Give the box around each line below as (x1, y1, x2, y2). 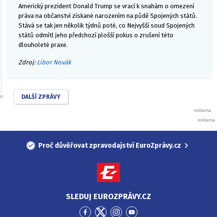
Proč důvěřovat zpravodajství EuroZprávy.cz (38, 141, 182, 150)
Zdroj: (18, 58, 37, 66)
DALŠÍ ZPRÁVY (21, 93, 61, 100)
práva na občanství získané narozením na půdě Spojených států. (18, 12, 197, 19)
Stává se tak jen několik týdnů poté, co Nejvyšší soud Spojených (18, 21, 195, 29)
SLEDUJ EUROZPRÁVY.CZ (66, 191, 151, 201)
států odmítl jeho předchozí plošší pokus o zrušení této (18, 31, 173, 39)
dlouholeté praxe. (18, 41, 69, 48)
